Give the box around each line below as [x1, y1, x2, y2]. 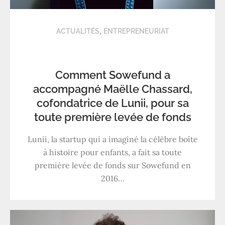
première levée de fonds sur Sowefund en [34, 160, 191, 171]
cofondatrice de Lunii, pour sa [36, 96, 189, 110]
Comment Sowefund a [55, 68, 170, 82]
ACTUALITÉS [56, 27, 99, 36]
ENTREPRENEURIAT [103, 27, 169, 36]
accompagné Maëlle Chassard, [33, 82, 192, 96]
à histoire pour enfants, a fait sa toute [43, 147, 182, 158]
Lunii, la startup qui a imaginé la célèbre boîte [27, 134, 198, 145]
